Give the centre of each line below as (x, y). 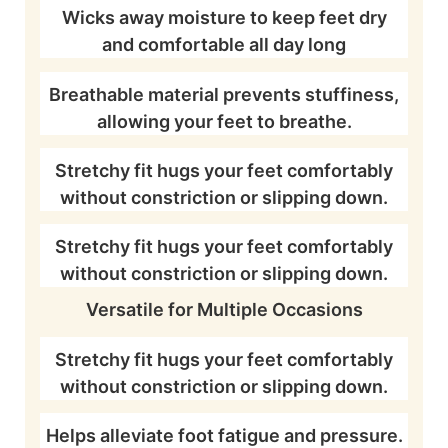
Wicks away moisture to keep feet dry (224, 18)
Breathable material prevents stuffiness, (224, 94)
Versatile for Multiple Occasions (224, 310)
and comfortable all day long (224, 45)
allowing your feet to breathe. (224, 121)
